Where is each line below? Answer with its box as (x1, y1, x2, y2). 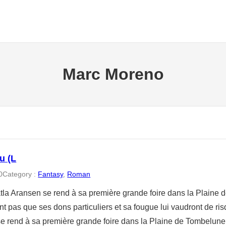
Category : (3, 169, 38, 178)
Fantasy (38, 169, 64, 178)
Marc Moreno (62, 65, 164, 84)
